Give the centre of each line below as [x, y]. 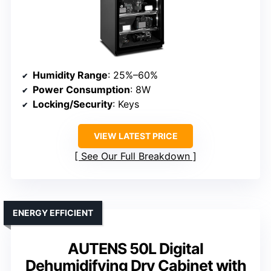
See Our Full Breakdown [135, 156]
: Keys [126, 104]
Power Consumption [81, 89]
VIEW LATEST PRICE [135, 135]
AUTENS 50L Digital [135, 248]
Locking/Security [73, 104]
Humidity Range [70, 75]
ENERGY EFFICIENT [53, 212]
